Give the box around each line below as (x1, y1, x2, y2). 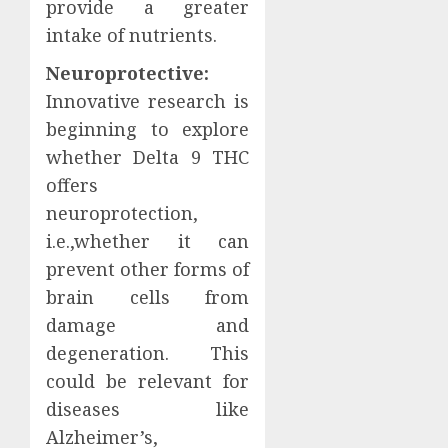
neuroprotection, (46, 200, 198, 225)
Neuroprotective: (46, 60, 209, 85)
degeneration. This (46, 340, 250, 365)
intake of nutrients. (46, 22, 217, 47)
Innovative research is (46, 88, 250, 113)
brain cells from (46, 284, 250, 309)
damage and (46, 312, 250, 337)
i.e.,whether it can (46, 228, 250, 253)
